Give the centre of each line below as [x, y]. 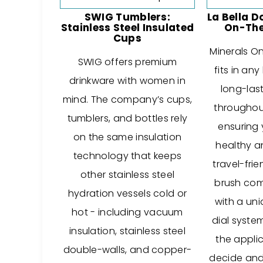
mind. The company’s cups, [127, 100]
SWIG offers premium [127, 62]
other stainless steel [127, 175]
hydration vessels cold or [127, 193]
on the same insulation [127, 137]
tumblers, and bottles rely [127, 118]
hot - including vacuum [127, 212]
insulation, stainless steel [127, 231]
